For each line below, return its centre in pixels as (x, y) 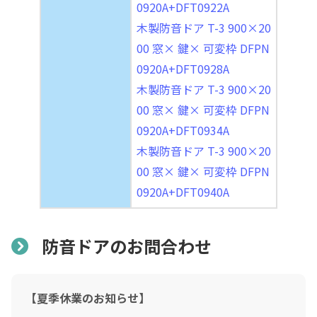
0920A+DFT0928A (183, 68)
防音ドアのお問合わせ (127, 246)
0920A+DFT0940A (183, 191)
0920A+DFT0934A (183, 130)
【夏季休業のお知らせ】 (88, 298)
